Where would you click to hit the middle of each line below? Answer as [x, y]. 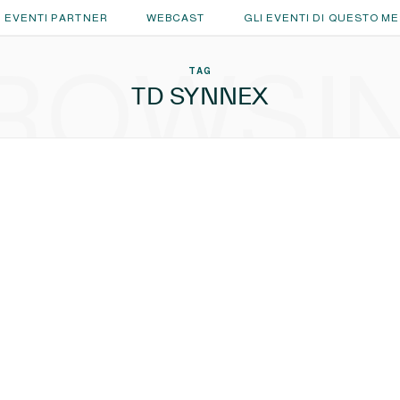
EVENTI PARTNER [56, 18]
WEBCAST [175, 18]
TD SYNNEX [200, 96]
